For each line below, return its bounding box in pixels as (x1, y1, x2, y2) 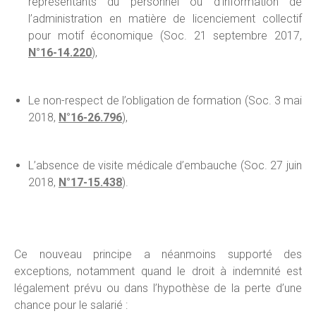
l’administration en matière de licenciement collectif (28, 12, 302, 25)
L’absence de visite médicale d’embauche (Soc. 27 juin (28, 159, 302, 172)
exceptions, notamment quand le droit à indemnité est (14, 265, 302, 278)
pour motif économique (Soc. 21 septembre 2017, (28, 29, 302, 42)
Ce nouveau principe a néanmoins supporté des (14, 248, 302, 261)
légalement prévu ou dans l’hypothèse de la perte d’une (14, 281, 302, 295)
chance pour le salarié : (14, 298, 128, 312)
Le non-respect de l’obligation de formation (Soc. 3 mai (28, 94, 302, 107)
